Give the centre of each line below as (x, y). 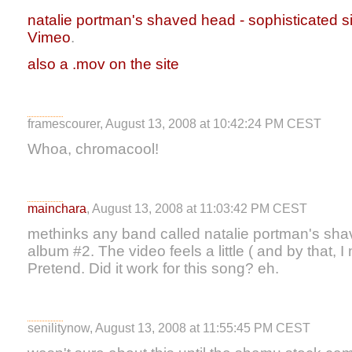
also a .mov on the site (103, 64)
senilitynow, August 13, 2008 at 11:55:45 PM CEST (169, 328)
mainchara (57, 209)
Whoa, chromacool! (93, 149)
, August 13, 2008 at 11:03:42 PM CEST (197, 209)
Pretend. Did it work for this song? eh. (153, 268)
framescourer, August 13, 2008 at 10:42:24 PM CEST (174, 124)
